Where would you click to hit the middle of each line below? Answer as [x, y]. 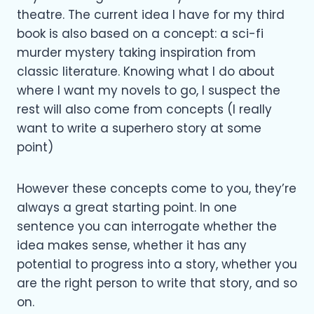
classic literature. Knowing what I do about [146, 71]
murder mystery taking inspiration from [136, 52]
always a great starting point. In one [127, 207]
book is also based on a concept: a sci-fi [140, 33]
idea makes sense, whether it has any [132, 245]
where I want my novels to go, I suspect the [149, 90]
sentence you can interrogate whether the [147, 226]
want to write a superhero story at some [139, 128]
